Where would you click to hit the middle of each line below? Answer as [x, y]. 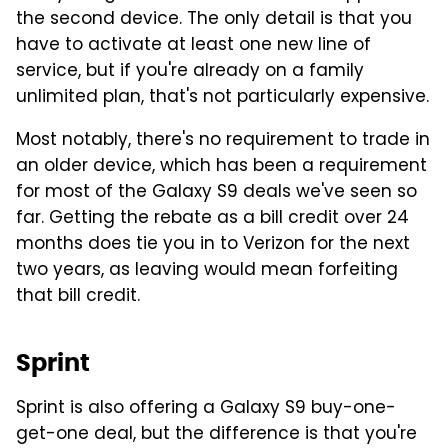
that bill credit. [78, 297]
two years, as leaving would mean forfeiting [207, 271]
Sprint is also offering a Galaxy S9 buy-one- [206, 409]
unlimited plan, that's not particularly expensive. [222, 98]
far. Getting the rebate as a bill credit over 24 [212, 219]
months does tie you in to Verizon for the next [213, 245]
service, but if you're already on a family [190, 72]
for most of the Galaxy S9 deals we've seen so [216, 193]
